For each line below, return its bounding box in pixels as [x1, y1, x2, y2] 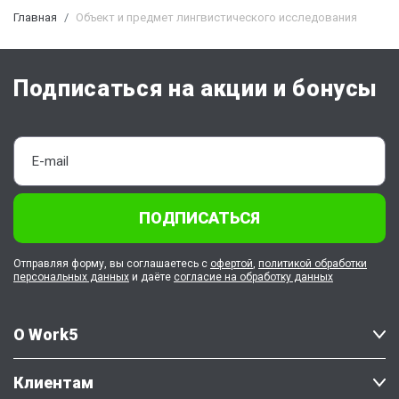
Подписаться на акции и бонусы [13, 76, 379, 102]
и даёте [129, 271, 174, 284]
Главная [13, 11, 57, 25]
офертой [210, 257, 253, 271]
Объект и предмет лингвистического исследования [76, 11, 357, 25]
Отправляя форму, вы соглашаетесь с [13, 257, 210, 271]
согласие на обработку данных [174, 271, 333, 284]
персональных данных [13, 271, 129, 284]
